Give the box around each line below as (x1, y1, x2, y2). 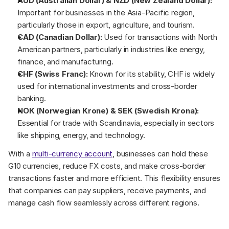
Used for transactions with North (102, 32, 218, 42)
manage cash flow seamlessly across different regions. (8, 197, 199, 208)
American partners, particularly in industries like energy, (17, 44, 205, 54)
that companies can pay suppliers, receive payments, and (8, 185, 206, 195)
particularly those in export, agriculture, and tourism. (17, 19, 195, 30)
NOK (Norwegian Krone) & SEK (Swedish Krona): (17, 105, 199, 116)
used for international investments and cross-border (17, 81, 197, 91)
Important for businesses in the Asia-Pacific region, (17, 7, 195, 17)
